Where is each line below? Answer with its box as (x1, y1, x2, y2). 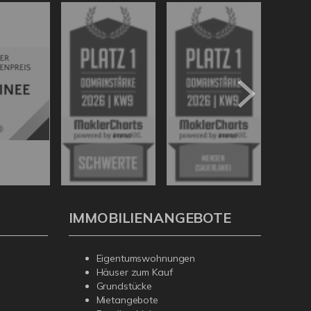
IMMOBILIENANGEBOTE (68, 209, 231, 227)
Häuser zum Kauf (96, 266, 173, 279)
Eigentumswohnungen (96, 252, 196, 265)
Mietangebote (96, 294, 158, 307)
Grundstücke (96, 280, 153, 293)
